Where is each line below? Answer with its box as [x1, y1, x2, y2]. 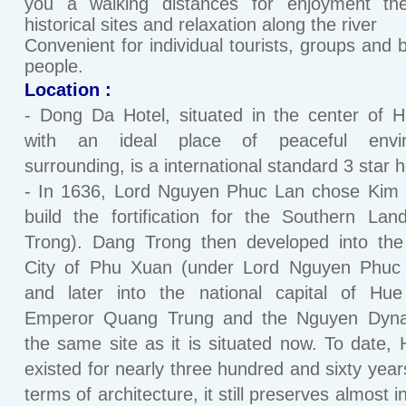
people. [24, 56, 83, 76]
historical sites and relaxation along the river [24, 14, 377, 34]
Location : [24, 80, 111, 100]
